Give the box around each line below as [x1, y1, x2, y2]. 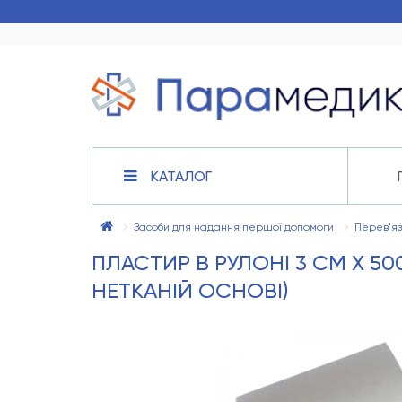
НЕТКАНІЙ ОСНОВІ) [92, 278, 288, 304]
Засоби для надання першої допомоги [134, 221, 334, 234]
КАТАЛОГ [151, 168, 212, 186]
